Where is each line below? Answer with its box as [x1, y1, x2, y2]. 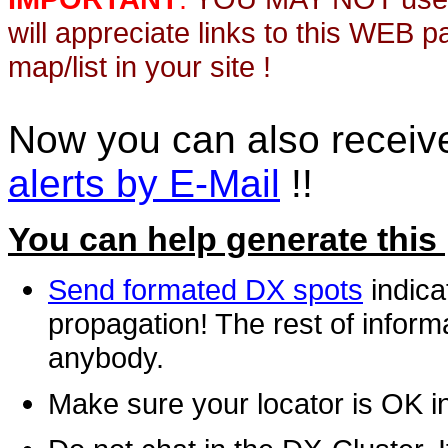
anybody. [48, 341, 164, 375]
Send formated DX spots [48, 273, 363, 307]
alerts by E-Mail [8, 162, 280, 205]
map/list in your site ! [8, 50, 271, 83]
